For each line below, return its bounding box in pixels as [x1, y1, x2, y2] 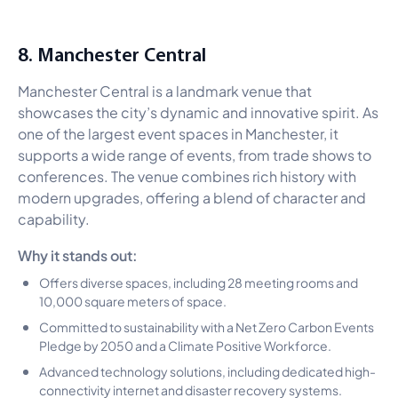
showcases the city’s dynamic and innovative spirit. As [18, 100, 378, 122]
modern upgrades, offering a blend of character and [18, 186, 366, 207]
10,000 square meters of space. [39, 291, 227, 309]
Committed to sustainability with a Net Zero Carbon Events [39, 316, 374, 335]
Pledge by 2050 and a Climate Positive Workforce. [39, 335, 331, 354]
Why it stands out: [18, 243, 138, 265]
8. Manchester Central [18, 41, 206, 67]
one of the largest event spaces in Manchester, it [18, 122, 338, 143]
